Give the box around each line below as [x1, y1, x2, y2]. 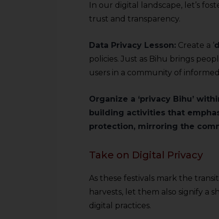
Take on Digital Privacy [89, 149, 203, 161]
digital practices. [89, 201, 151, 210]
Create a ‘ [176, 41, 214, 50]
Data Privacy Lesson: [89, 41, 176, 50]
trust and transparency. [89, 14, 180, 23]
